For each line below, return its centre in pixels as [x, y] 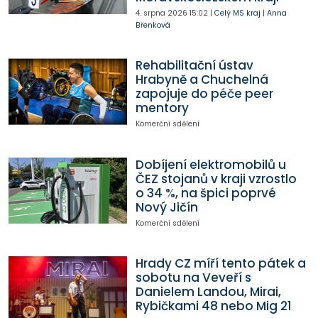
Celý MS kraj [237, 13]
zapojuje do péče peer [204, 94]
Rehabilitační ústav [194, 66]
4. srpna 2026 [161, 13]
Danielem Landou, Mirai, [208, 292]
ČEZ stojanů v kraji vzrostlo [216, 179]
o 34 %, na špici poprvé [205, 193]
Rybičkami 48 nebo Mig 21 [213, 306]
